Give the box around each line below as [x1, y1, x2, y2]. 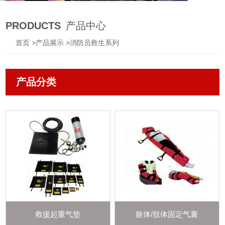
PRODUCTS [6, 20, 61, 31]
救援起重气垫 [35, 210, 81, 218]
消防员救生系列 [70, 39, 120, 47]
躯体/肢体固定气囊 [136, 210, 198, 218]
